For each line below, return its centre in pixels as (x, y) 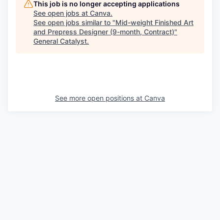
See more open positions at (100, 98)
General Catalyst (60, 41)
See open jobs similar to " (74, 22)
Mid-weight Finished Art (154, 22)
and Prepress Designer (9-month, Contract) (104, 31)
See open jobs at (62, 13)
